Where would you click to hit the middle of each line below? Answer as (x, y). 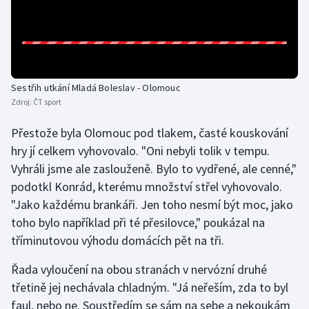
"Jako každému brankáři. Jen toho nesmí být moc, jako (152, 205)
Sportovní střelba (67, 286)
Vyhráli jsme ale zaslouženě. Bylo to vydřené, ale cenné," (154, 169)
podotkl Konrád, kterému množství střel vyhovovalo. (147, 187)
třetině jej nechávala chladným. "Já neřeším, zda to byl (150, 288)
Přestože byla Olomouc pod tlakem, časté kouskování (150, 133)
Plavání (42, 87)
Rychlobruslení (60, 186)
